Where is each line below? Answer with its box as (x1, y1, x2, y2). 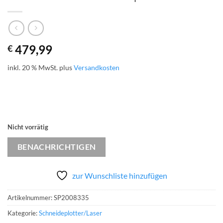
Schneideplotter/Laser (39, 209, 102, 218)
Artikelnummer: (7, 194, 54, 202)
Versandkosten (74, 63, 119, 72)
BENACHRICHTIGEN (17, 142, 96, 151)
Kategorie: (7, 209, 39, 218)
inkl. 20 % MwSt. (7, 63, 58, 72)
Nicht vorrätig (7, 122, 48, 131)
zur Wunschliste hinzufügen (72, 171, 167, 181)
